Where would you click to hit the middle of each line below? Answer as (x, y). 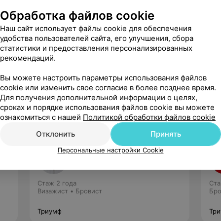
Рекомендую (111, 66)
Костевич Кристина (110, 150)
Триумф (50, 211)
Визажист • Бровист (70, 191)
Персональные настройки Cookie (110, 150)
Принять (166, 134)
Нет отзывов (95, 160)
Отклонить (55, 134)
